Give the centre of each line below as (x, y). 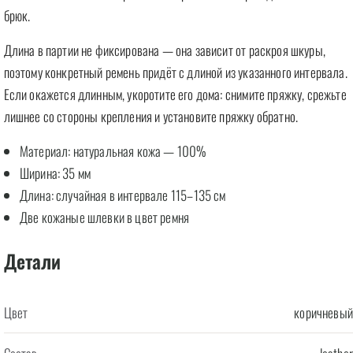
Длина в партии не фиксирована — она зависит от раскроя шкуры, (164, 50)
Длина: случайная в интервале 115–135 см (123, 195)
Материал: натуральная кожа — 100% (113, 151)
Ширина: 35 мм (55, 173)
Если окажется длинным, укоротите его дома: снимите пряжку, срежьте (175, 94)
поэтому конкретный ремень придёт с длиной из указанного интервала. (175, 72)
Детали (32, 261)
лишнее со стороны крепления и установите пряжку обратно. (151, 116)
